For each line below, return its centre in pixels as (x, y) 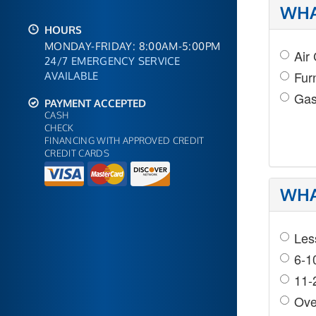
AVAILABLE (72, 75)
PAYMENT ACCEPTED (92, 103)
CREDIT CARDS (77, 153)
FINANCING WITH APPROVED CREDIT (124, 140)
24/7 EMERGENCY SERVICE (113, 60)
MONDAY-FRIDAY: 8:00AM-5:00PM (133, 45)
